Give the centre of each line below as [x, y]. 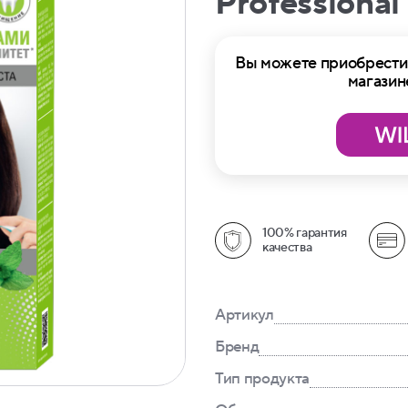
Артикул [245, 315]
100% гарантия [305, 233]
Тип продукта [262, 379]
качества [287, 248]
